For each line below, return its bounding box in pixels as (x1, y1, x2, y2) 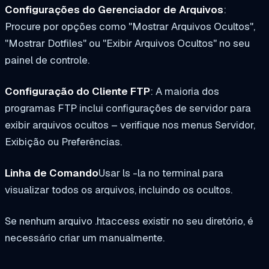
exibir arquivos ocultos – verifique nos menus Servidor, (5, 118, 255, 132)
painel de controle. (5, 53, 89, 67)
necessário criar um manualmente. (5, 231, 165, 244)
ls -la (122, 166, 146, 180)
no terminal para (146, 166, 223, 180)
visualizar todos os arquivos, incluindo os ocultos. (5, 183, 232, 196)
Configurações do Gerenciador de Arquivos (5, 3, 223, 17)
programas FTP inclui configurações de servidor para (5, 101, 251, 115)
